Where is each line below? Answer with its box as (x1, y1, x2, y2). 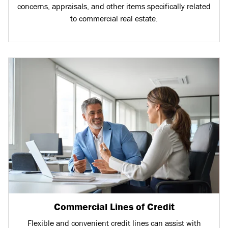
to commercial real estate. (70, 14, 158, 23)
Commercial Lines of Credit (53, 201, 175, 214)
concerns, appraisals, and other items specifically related (17, 2, 211, 11)
